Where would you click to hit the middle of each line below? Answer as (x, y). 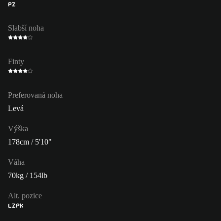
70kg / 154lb (28, 175)
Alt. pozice (25, 195)
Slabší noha (26, 28)
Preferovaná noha (35, 95)
